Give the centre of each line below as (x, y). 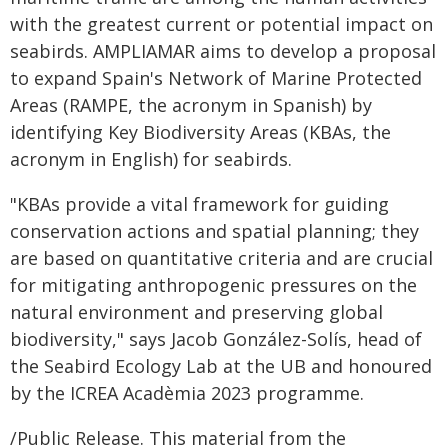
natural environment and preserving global (196, 312)
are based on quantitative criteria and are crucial (221, 258)
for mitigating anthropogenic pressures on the (213, 285)
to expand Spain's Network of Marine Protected (216, 78)
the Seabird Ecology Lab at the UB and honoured (221, 366)
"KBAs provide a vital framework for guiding (199, 204)
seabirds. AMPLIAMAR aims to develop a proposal (223, 51)
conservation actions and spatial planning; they (214, 231)
